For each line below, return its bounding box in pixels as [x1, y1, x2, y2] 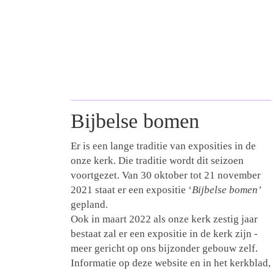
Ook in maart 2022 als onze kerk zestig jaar [71, 213, 258, 225]
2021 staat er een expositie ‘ [71, 184, 192, 196]
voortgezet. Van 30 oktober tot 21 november [71, 169, 261, 182]
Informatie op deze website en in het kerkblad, [71, 257, 271, 269]
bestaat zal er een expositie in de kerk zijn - [71, 228, 258, 240]
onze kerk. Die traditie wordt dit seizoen [71, 155, 244, 167]
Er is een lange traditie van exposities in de [71, 140, 256, 152]
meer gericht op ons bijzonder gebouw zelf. [71, 243, 258, 255]
